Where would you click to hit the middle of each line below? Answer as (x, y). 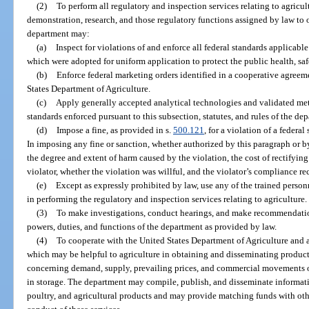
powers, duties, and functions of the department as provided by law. (152, 226)
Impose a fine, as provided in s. (114, 130)
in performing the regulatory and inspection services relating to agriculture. (167, 199)
